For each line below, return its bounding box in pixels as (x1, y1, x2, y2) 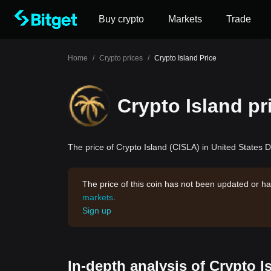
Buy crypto (99, 14, 144, 24)
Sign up (82, 206, 111, 215)
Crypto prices (99, 54, 143, 62)
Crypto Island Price (154, 54, 217, 62)
